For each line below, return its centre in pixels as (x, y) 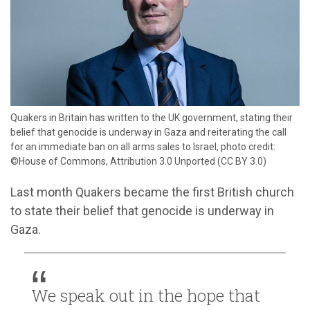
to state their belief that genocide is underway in (142, 210)
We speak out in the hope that (146, 295)
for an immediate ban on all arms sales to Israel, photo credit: (143, 146)
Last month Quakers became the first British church (152, 192)
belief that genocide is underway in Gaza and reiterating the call (148, 132)
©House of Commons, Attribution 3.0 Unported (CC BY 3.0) (138, 161)
